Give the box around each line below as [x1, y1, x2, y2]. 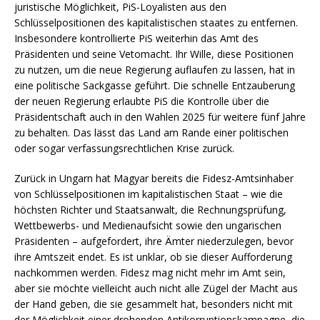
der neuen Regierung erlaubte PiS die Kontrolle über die [14, 94, 269, 108]
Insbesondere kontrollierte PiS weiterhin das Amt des [14, 31, 259, 45]
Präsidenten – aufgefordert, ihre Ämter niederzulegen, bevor [14, 234, 294, 248]
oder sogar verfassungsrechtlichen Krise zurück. [14, 141, 234, 155]
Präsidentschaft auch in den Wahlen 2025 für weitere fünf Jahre [14, 109, 306, 124]
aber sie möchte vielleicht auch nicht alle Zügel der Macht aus [14, 281, 298, 295]
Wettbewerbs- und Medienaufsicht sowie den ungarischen [14, 218, 281, 232]
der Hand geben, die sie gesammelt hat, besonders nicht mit [14, 296, 293, 311]
